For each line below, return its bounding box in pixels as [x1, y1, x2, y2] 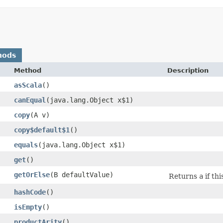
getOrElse [14, 170, 50, 179]
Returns [169, 172, 199, 180]
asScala [14, 81, 42, 89]
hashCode [14, 188, 46, 196]
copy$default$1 [14, 125, 70, 134]
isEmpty [14, 203, 42, 211]
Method [14, 66, 41, 74]
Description [167, 66, 209, 74]
